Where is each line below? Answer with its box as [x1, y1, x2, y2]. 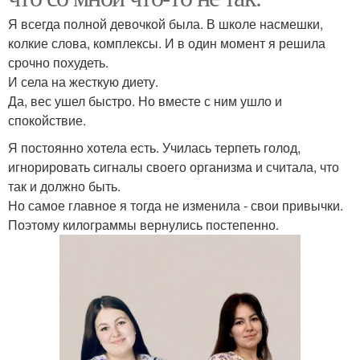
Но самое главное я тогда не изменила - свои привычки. [8, 196, 343, 215]
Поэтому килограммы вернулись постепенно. [8, 215, 279, 235]
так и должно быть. [8, 177, 121, 196]
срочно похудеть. [8, 53, 108, 72]
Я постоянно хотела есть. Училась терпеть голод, [8, 138, 301, 157]
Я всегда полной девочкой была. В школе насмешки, [8, 14, 323, 34]
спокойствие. [8, 111, 86, 130]
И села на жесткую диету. [8, 72, 158, 92]
